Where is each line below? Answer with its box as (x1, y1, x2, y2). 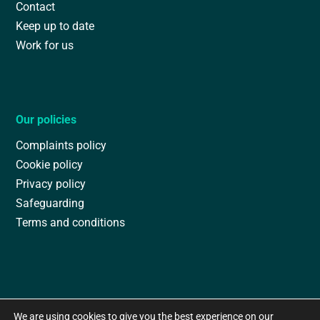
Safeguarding (16, 195, 85, 211)
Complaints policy (16, 137, 107, 153)
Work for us (16, 37, 74, 53)
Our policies (16, 111, 77, 127)
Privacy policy (16, 176, 86, 191)
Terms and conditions (16, 214, 126, 230)
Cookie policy (16, 156, 84, 172)
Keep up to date (16, 18, 95, 34)
